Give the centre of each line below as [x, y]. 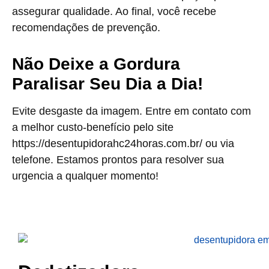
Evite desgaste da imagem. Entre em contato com [131, 111]
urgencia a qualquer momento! [85, 176]
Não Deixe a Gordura [96, 64]
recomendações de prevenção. [86, 28]
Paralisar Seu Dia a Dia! [107, 84]
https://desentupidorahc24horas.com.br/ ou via [123, 144]
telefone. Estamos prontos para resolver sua [118, 160]
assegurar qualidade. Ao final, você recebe [114, 11]
